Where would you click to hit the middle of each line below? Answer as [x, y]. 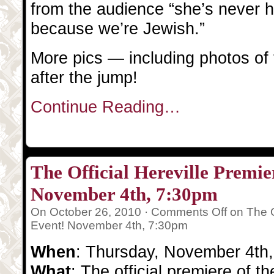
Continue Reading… [106, 107]
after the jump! [84, 77]
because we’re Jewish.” [118, 28]
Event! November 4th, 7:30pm [109, 225]
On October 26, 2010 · [91, 212]
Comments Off [189, 212]
